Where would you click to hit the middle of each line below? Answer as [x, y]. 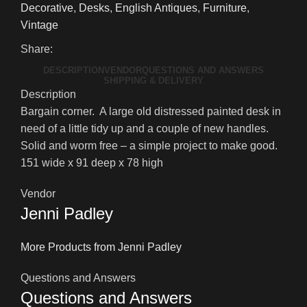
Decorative [47, 8]
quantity [39, 19]
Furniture [225, 8]
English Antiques [156, 8]
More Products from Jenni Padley [101, 247]
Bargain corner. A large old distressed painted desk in [151, 112]
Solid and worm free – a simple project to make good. [150, 146]
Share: [37, 49]
